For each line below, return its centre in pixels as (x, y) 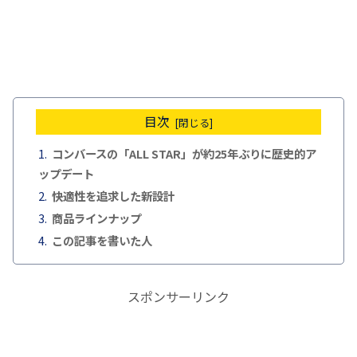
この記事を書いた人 (102, 241)
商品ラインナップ (96, 218)
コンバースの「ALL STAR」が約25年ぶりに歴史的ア (184, 154)
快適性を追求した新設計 (113, 196)
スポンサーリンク (178, 296)
